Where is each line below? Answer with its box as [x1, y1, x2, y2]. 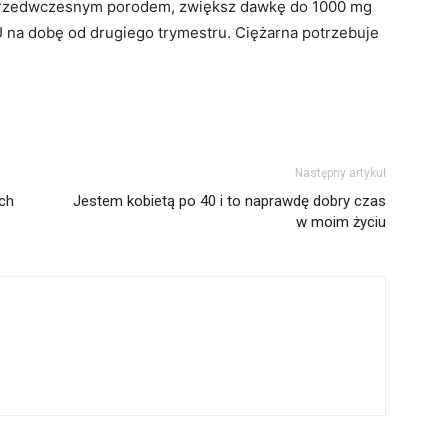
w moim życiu [296, 213, 386, 231]
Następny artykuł [295, 166, 386, 180]
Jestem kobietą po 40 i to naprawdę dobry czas [73, 192, 386, 210]
